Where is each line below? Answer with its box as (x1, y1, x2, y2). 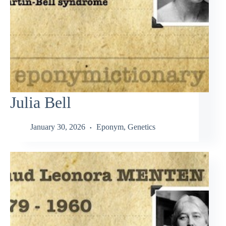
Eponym (96, 123, 124, 132)
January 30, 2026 (30, 123, 85, 132)
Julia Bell (10, 93, 71, 111)
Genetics (128, 123, 155, 132)
